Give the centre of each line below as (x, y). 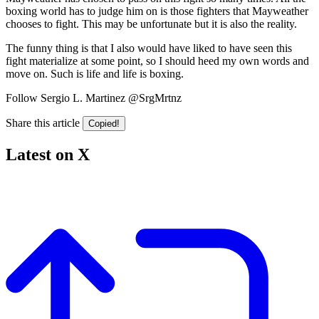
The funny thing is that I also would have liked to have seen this (149, 48)
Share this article (43, 122)
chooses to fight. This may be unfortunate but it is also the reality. (151, 23)
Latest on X (48, 154)
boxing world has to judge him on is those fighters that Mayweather (157, 11)
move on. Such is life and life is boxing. (95, 73)
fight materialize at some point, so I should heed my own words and (157, 61)
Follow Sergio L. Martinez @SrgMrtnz (94, 98)
